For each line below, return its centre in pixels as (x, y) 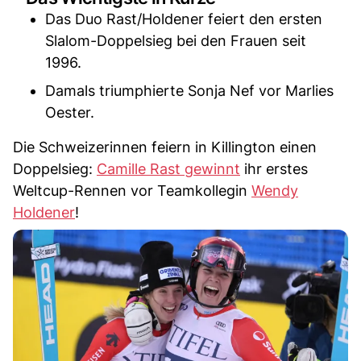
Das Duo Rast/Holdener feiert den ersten (184, 19)
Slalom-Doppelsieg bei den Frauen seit (176, 40)
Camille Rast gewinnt (168, 168)
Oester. (70, 112)
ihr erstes (274, 168)
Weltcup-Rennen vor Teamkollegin (132, 190)
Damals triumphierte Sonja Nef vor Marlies (189, 90)
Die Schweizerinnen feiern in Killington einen (165, 147)
